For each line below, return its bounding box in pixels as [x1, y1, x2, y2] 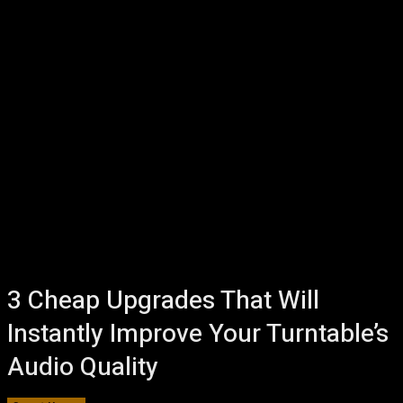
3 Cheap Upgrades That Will [7, 282, 319, 319]
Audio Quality [7, 349, 158, 386]
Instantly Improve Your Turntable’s [7, 316, 389, 353]
